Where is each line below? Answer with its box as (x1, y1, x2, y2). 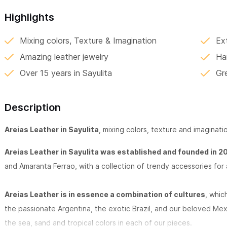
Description (5, 101, 61, 114)
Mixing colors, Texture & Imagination (20, 35, 157, 46)
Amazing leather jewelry (20, 52, 108, 62)
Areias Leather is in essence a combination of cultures (5, 190, 205, 199)
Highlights (5, 11, 54, 24)
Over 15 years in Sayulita (20, 68, 112, 79)
